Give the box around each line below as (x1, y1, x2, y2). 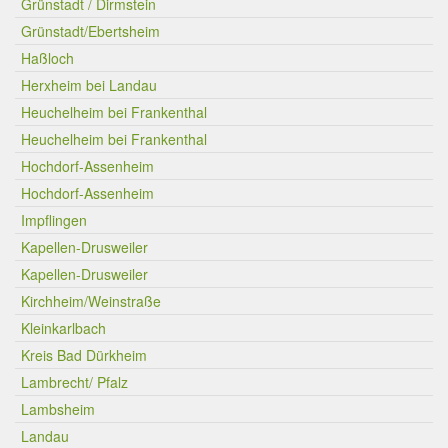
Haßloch (21, 48, 74, 68)
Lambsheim (21, 399, 95, 419)
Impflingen (21, 210, 87, 230)
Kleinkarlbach (21, 318, 106, 338)
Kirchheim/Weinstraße (21, 291, 161, 311)
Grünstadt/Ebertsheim (21, 21, 160, 41)
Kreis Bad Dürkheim (21, 345, 147, 365)
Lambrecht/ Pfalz (21, 372, 128, 392)
